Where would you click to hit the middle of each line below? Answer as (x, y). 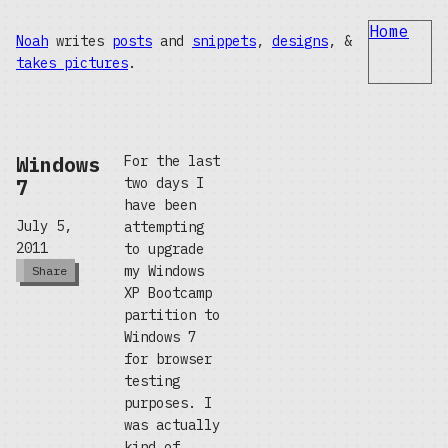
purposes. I (168, 403)
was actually (172, 425)
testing (152, 381)
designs (300, 41)
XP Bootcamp (168, 293)
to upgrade (164, 249)
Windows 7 (160, 337)
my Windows (164, 271)
